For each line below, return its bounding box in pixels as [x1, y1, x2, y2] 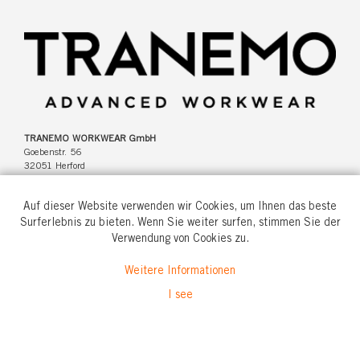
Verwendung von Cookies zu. [111, 234, 249, 245]
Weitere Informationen [125, 266, 235, 277]
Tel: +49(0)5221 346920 [24, 247, 130, 256]
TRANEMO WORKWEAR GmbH [24, 134, 156, 144]
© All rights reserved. [249, 342, 336, 351]
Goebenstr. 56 [24, 148, 81, 157]
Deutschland [24, 175, 76, 185]
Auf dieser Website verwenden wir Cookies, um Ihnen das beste [23, 202, 337, 213]
